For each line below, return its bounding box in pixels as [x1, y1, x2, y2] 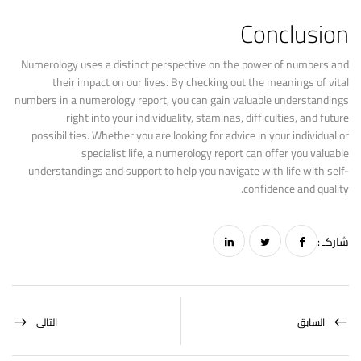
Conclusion [240, 11, 349, 56]
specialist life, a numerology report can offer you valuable [81, 143, 349, 164]
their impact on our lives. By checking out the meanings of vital [52, 72, 349, 93]
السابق [297, 313, 325, 331]
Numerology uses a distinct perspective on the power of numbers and [21, 54, 349, 75]
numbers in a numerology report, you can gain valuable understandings [15, 89, 349, 110]
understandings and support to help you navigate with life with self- [28, 160, 349, 181]
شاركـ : [317, 231, 349, 252]
